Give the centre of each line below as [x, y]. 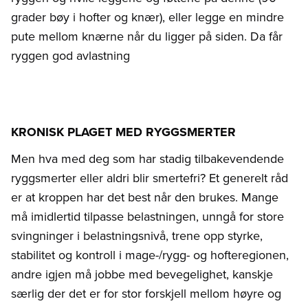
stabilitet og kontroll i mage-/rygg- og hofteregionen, [150, 255]
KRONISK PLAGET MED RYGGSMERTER [123, 132]
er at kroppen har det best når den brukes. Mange [145, 197]
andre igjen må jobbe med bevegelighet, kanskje [142, 274]
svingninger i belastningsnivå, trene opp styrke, [137, 236]
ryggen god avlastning [70, 56]
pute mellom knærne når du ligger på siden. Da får [147, 36]
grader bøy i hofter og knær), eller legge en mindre [147, 17]
